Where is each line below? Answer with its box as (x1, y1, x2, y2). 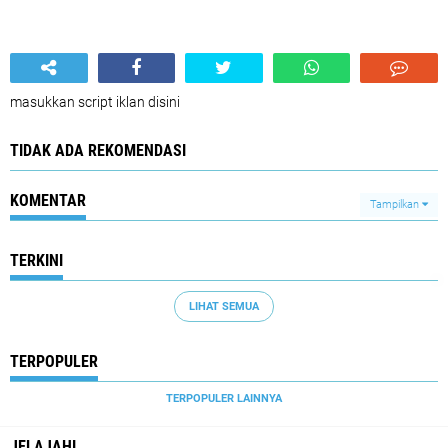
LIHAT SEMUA (189, 299, 259, 313)
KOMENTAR (10, 191, 86, 210)
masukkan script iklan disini (10, 94, 180, 110)
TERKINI (10, 251, 63, 270)
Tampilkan (370, 198, 422, 211)
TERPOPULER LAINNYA (166, 392, 282, 405)
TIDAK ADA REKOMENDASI (10, 141, 186, 160)
